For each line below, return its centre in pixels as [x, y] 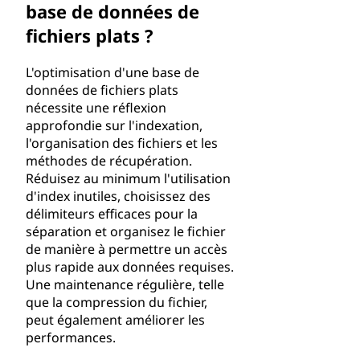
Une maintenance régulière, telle [125, 284]
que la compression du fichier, [117, 302]
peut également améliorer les [115, 320]
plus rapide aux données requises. [130, 267]
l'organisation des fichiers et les [122, 143]
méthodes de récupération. [109, 161]
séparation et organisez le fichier [126, 231]
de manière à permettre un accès [127, 249]
